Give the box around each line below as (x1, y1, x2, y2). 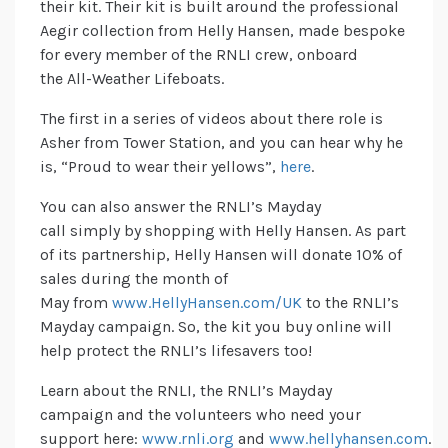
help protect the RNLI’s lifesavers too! (40, 341, 312, 361)
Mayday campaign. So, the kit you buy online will (40, 317, 392, 337)
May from (40, 293, 112, 313)
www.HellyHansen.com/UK (112, 293, 302, 313)
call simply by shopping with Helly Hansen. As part (40, 221, 406, 241)
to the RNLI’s (302, 293, 399, 313)
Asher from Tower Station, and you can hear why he (40, 133, 403, 153)
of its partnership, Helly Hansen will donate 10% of (40, 245, 402, 265)
